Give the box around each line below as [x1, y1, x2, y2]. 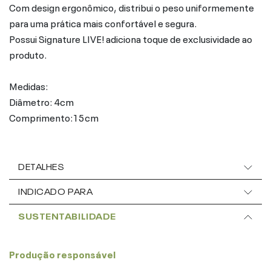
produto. [9, 46, 47, 61]
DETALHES [18, 159, 65, 172]
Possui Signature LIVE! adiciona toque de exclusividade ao [9, 30, 252, 45]
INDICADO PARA [18, 184, 93, 197]
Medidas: [9, 77, 48, 93]
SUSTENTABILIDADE [18, 209, 116, 221]
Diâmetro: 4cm [9, 93, 74, 108]
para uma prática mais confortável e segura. [9, 15, 197, 30]
